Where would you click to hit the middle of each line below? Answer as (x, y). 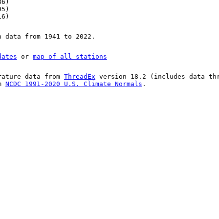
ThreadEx (80, 77)
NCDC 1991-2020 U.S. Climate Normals (74, 84)
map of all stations (70, 57)
